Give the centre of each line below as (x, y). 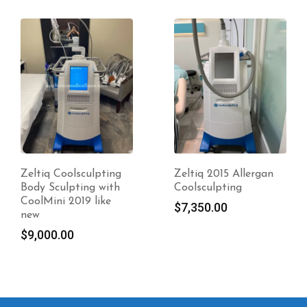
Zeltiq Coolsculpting (71, 174)
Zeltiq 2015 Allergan (224, 174)
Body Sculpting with (70, 188)
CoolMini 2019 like (66, 202)
